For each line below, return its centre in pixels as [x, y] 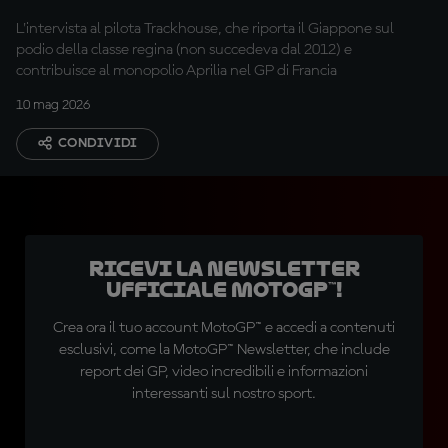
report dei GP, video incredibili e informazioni [224, 372]
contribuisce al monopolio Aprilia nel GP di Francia [176, 71]
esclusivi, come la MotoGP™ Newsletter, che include [224, 350]
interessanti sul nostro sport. [224, 394]
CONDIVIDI [98, 143]
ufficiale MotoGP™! [224, 290]
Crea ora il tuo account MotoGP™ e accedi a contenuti [224, 328]
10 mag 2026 [53, 105]
